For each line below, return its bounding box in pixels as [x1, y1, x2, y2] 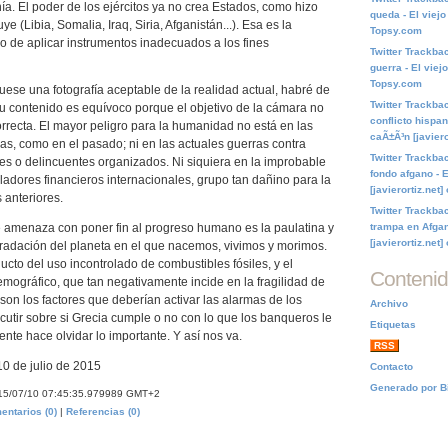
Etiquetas [370, 319, 416, 330]
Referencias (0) [66, 405, 140, 417]
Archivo [370, 298, 408, 309]
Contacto [370, 361, 413, 372]
